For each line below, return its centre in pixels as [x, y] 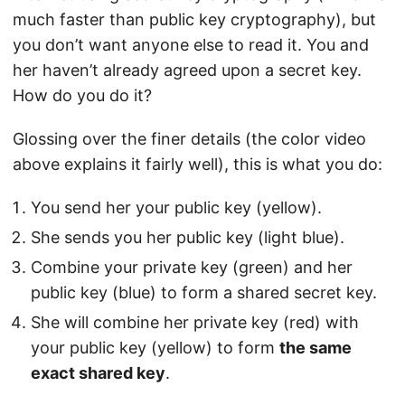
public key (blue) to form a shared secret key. [204, 293]
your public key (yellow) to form [155, 348]
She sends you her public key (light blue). [188, 238]
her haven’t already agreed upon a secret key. [187, 71]
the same [316, 348]
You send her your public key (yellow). [176, 208]
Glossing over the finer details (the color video [189, 139]
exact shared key [98, 373]
